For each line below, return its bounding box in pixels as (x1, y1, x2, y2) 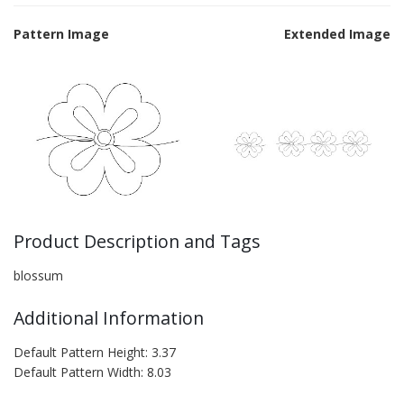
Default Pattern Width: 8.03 (14, 363, 171, 381)
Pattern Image (14, 25, 109, 42)
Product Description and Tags (14, 229, 261, 253)
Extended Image (284, 25, 390, 42)
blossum (14, 267, 63, 284)
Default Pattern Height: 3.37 (14, 344, 176, 361)
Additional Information (14, 306, 204, 330)
